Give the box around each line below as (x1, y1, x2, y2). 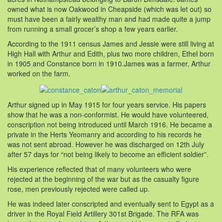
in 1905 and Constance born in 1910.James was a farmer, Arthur (7, 58, 211, 69)
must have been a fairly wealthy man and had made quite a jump (7, 14, 211, 24)
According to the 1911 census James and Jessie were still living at (7, 39, 214, 49)
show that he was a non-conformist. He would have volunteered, (7, 109, 209, 119)
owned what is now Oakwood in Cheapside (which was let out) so (7, 4, 212, 14)
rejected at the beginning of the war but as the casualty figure (7, 173, 199, 184)
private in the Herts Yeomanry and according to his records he (7, 129, 202, 139)
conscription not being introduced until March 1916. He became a (7, 119, 212, 129)
